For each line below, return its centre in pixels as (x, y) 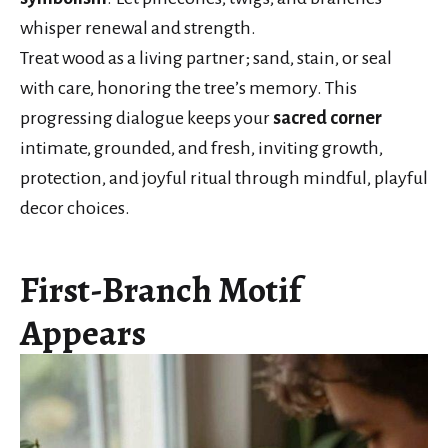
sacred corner (327, 117)
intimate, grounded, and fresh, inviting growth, (201, 147)
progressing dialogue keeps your (146, 117)
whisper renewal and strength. (138, 27)
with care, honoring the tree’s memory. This (188, 87)
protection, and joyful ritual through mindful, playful (224, 177)
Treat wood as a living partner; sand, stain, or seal (206, 57)
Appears (83, 332)
